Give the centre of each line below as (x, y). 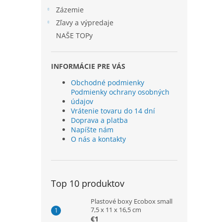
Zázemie (70, 10)
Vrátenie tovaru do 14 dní (113, 111)
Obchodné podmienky (108, 83)
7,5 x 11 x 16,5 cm (116, 210)
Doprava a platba (99, 120)
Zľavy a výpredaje (85, 23)
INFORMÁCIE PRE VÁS (88, 66)
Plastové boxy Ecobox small (132, 201)
